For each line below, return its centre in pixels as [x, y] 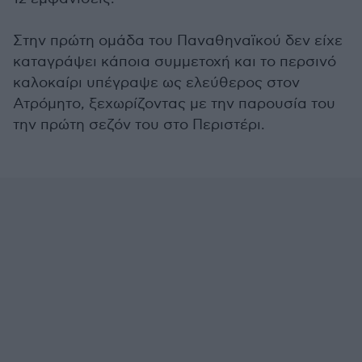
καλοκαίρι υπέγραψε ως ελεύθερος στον [156, 83]
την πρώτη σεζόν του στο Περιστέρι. [139, 125]
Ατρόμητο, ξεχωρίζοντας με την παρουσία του [174, 104]
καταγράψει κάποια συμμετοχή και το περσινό [175, 62]
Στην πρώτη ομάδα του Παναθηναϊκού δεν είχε [178, 41]
